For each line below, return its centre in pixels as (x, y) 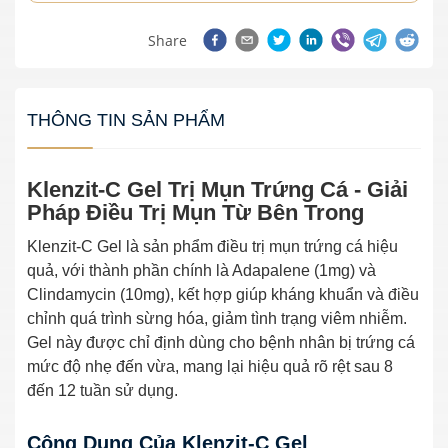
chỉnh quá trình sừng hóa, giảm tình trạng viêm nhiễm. (217, 318)
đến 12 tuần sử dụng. (102, 390)
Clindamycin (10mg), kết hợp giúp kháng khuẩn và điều (223, 294)
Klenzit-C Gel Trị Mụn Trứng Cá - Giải (217, 189)
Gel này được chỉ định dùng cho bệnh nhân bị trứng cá (221, 342)
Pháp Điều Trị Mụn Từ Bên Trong (195, 212)
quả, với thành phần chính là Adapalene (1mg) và (201, 270)
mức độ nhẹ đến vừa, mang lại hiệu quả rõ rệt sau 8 (210, 366)
